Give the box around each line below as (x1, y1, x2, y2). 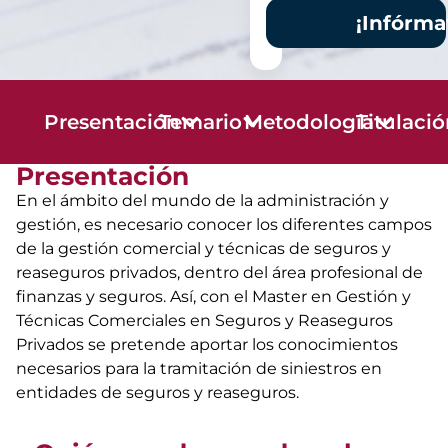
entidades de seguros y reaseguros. (16, 383, 299, 403)
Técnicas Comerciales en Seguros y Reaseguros (16, 311, 393, 331)
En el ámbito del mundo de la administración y (16, 191, 389, 211)
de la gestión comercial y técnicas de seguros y (16, 239, 391, 259)
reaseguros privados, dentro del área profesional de (16, 263, 423, 283)
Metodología (244, 110, 375, 135)
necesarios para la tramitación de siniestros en (16, 359, 382, 379)
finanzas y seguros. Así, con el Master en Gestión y (16, 287, 411, 307)
